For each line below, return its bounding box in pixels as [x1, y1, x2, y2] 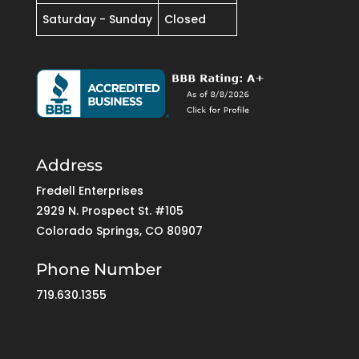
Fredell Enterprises [35, 183, 143, 200]
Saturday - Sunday [42, 10, 152, 27]
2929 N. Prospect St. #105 [35, 203, 184, 220]
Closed [163, 10, 206, 27]
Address [35, 155, 103, 175]
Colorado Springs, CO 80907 [35, 223, 203, 240]
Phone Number [35, 260, 162, 280]
